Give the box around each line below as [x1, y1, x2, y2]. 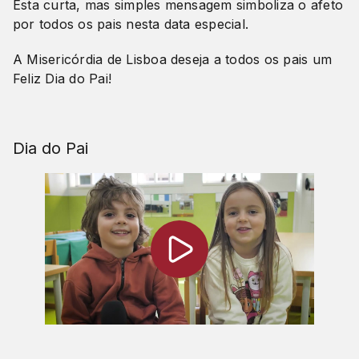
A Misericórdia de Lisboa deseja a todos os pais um [13, 51, 332, 68]
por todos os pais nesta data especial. [13, 16, 249, 33]
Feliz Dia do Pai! [13, 71, 112, 87]
